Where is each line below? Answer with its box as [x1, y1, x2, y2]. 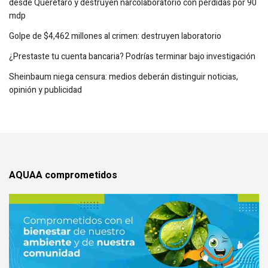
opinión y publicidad [9, 84, 82, 97]
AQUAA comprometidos [9, 168, 117, 183]
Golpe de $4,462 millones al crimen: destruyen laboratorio [9, 30, 221, 43]
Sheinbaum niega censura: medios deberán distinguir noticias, [9, 71, 238, 84]
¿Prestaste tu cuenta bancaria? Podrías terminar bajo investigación [9, 50, 255, 63]
